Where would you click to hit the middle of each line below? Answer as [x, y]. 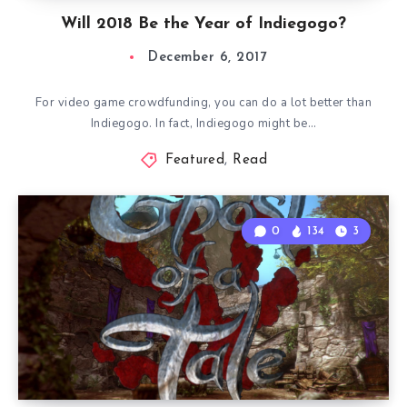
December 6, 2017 [207, 58]
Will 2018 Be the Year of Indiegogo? [203, 24]
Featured [195, 160]
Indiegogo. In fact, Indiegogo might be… [203, 124]
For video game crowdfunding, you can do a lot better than [203, 103]
